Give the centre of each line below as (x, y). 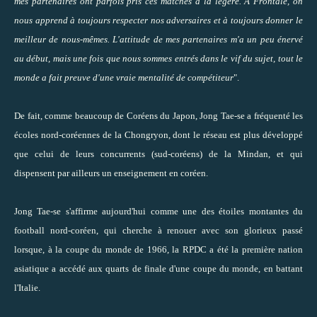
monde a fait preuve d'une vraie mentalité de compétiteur (124, 77)
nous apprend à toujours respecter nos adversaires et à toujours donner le (158, 20)
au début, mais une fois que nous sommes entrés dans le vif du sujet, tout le (158, 58)
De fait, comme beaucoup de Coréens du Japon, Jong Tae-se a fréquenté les (158, 115)
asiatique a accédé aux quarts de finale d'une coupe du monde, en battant (158, 268)
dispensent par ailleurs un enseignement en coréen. (111, 173)
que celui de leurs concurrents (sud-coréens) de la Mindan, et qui (158, 154)
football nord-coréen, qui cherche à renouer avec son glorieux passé (158, 230)
